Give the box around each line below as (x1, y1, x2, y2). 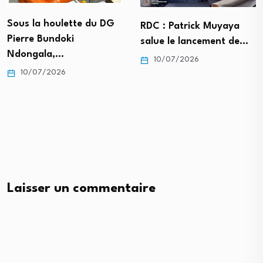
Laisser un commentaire (7, 182, 156, 195)
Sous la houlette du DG (7, 18, 114, 29)
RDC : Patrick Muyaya (140, 21, 240, 31)
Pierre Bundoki (7, 33, 74, 44)
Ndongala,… (7, 49, 64, 59)
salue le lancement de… (140, 36, 248, 46)
